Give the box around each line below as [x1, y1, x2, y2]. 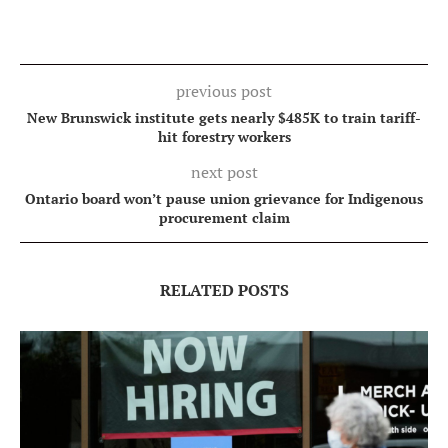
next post [190, 160, 258, 183]
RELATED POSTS [159, 278, 289, 301]
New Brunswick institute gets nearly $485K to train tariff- [27, 107, 421, 127]
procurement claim [158, 207, 290, 227]
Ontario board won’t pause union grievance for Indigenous [25, 188, 423, 208]
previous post [176, 79, 272, 102]
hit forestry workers [157, 126, 291, 146]
